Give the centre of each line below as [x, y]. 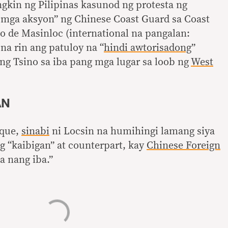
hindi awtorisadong [148, 48]
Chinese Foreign [183, 146]
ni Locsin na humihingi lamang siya [132, 131]
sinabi [35, 131]
